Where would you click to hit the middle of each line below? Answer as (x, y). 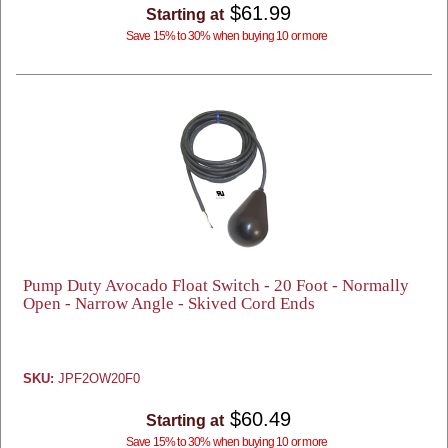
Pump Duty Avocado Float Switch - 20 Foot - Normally (216, 285)
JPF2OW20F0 (97, 378)
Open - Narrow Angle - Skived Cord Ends (169, 303)
